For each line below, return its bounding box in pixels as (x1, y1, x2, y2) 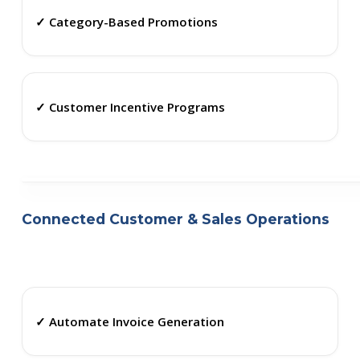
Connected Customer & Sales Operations (21, 211, 329, 228)
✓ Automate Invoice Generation (35, 313, 224, 329)
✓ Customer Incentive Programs (35, 98, 225, 115)
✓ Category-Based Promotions (35, 13, 218, 30)
